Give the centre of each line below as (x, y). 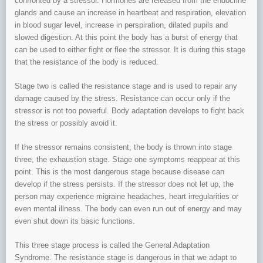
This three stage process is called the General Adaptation (112, 245)
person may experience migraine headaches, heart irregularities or (127, 197)
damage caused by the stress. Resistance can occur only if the (122, 99)
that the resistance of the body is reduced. (87, 62)
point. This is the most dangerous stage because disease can (119, 172)
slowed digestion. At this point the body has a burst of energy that (126, 38)
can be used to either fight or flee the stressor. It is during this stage (130, 50)
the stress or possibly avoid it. (66, 123)
